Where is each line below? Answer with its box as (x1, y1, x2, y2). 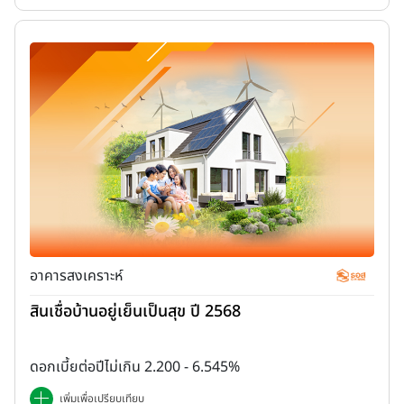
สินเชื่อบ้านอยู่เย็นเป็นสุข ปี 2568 (30, 299, 241, 325)
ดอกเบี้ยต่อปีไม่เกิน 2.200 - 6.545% (30, 356, 240, 379)
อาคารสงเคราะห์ (30, 265, 123, 288)
